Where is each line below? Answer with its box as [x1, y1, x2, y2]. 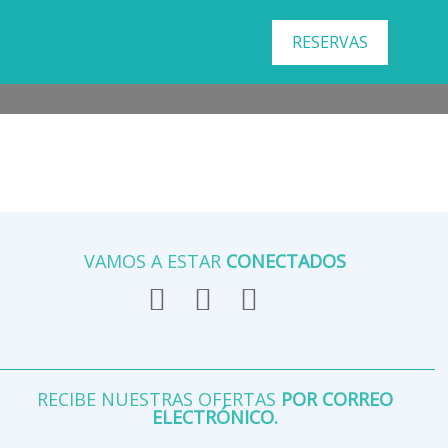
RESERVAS [292, 31, 368, 53]
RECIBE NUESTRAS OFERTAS [37, 387, 282, 411]
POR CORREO [281, 387, 394, 411]
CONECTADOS [226, 249, 347, 273]
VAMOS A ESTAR [84, 249, 227, 273]
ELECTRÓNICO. [152, 405, 279, 429]
